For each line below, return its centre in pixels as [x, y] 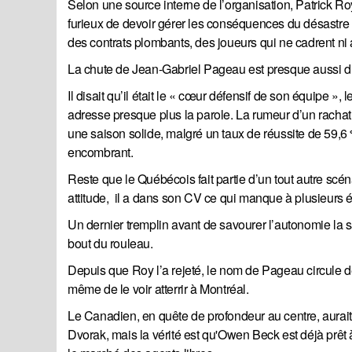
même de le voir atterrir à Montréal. [158, 289]
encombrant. [101, 152]
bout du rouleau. [110, 244]
